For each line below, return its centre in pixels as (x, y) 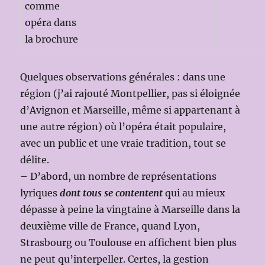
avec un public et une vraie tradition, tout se (123, 143)
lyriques (40, 193)
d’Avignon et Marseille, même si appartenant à (130, 110)
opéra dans (51, 22)
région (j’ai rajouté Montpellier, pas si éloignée (130, 93)
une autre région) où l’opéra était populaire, (123, 126)
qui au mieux (194, 193)
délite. (35, 159)
